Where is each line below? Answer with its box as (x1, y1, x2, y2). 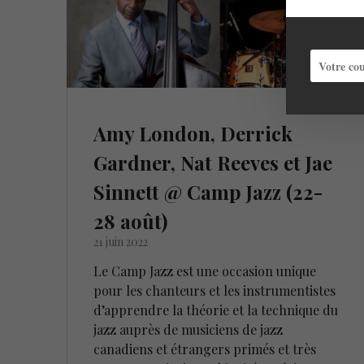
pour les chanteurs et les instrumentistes (93, 282, 336, 300)
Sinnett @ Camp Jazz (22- (93, 179, 323, 206)
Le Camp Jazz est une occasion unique (93, 262, 317, 280)
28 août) (93, 208, 168, 235)
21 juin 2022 (93, 234, 149, 250)
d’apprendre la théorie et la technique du (93, 301, 339, 319)
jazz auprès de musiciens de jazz (93, 321, 284, 339)
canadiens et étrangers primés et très (93, 340, 317, 358)
